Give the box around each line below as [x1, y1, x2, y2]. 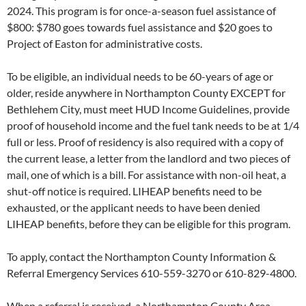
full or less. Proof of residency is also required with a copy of [7, 135, 283, 149]
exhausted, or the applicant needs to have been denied [7, 201, 260, 214]
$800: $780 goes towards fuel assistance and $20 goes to [7, 20, 273, 34]
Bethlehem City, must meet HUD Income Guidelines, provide [7, 102, 290, 116]
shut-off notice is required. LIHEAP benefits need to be [7, 184, 262, 198]
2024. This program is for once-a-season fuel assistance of [7, 4, 276, 18]
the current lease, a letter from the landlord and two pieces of [7, 152, 290, 165]
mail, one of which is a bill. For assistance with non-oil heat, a [7, 168, 286, 182]
